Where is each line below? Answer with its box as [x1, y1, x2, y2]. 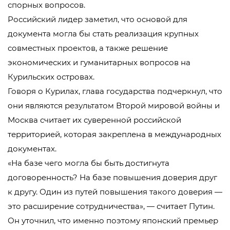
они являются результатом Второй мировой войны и [8, 101, 220, 110]
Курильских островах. [8, 72, 94, 82]
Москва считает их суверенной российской [8, 115, 181, 125]
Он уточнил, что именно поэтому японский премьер [8, 216, 218, 225]
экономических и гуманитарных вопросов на [8, 57, 190, 67]
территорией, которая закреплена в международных [8, 129, 221, 139]
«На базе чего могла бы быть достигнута [8, 158, 169, 168]
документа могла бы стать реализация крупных [8, 29, 199, 39]
